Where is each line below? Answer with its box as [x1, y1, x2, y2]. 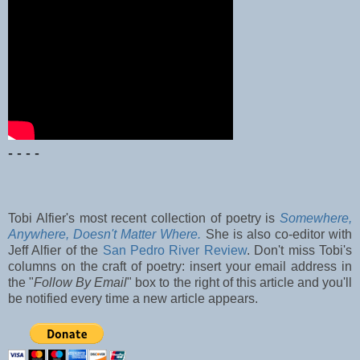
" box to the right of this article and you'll [127, 276, 353, 290]
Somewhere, [280, 211, 352, 226]
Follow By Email [34, 276, 128, 290]
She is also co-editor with [205, 227, 352, 242]
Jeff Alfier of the [8, 243, 103, 258]
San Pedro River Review [102, 243, 247, 258]
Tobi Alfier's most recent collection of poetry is [8, 211, 280, 226]
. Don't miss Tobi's [246, 243, 353, 258]
